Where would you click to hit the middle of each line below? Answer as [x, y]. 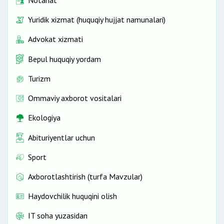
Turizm [39, 79]
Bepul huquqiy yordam [64, 59]
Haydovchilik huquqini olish [72, 196]
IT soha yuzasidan [58, 216]
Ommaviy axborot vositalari [75, 98]
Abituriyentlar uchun [61, 137]
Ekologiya [44, 118]
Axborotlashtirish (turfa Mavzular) [85, 177]
